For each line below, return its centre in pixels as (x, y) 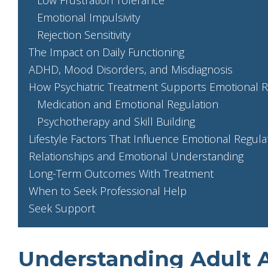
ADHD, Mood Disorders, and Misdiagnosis (131, 69)
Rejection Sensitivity (84, 34)
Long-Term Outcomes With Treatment (121, 173)
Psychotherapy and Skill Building (116, 121)
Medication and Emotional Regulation (128, 104)
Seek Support (62, 208)
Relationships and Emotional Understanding (136, 156)
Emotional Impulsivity (89, 17)
